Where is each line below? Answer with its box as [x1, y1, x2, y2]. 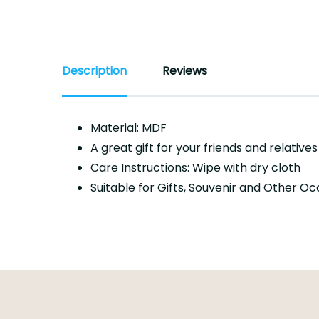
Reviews [162, 63, 207, 80]
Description [62, 63, 127, 80]
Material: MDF [90, 120, 167, 137]
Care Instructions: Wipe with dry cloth [90, 159, 300, 177]
